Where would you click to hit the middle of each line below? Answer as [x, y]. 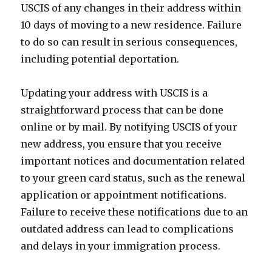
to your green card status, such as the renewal [133, 178]
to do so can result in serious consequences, [129, 42]
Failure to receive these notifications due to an [134, 212]
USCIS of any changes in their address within [131, 8]
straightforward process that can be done [122, 110]
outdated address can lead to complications [127, 229]
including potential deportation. [100, 59]
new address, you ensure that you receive [121, 144]
